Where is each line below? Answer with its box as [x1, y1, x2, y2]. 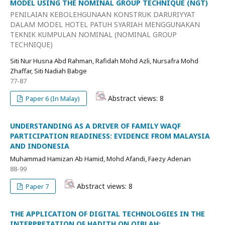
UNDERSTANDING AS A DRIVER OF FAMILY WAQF [10, 121, 181, 131]
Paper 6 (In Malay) [24, 94, 80, 103]
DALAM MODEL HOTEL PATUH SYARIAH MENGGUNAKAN [10, 20, 200, 29]
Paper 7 [24, 182, 49, 191]
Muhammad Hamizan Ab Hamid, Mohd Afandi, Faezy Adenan [10, 154, 191, 163]
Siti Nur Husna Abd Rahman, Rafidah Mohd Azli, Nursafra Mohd [10, 56, 198, 65]
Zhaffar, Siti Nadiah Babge [10, 66, 87, 75]
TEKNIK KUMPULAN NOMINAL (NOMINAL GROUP [10, 30, 177, 39]
